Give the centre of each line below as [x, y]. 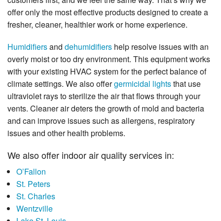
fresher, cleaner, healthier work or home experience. [97, 25]
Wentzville [34, 209]
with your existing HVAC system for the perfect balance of [107, 72]
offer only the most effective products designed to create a [108, 12]
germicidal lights [143, 84]
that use [186, 84]
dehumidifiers [88, 47]
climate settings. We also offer [61, 84]
